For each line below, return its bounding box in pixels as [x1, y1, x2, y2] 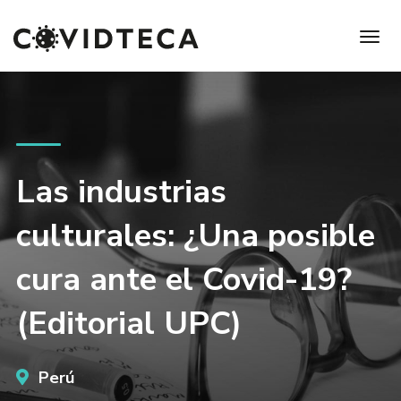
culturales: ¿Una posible [15, 214, 375, 258]
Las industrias [15, 170, 226, 214]
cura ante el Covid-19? [15, 258, 352, 302]
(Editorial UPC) [15, 302, 242, 346]
